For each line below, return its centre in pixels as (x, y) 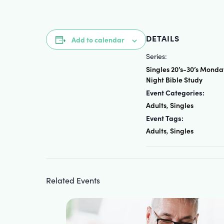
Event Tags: (165, 118)
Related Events (73, 180)
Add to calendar (98, 39)
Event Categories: (175, 92)
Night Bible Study (174, 79)
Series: (156, 56)
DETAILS (163, 38)
